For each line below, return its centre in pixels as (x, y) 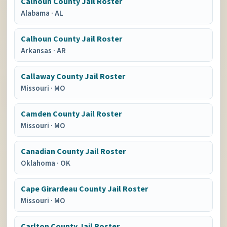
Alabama (36, 13)
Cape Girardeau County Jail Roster (85, 189)
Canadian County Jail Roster (73, 152)
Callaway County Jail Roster (73, 77)
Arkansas (37, 51)
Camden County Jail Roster (71, 114)
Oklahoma (39, 163)
